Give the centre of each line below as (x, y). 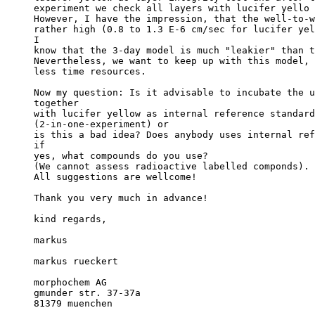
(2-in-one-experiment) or (101, 124)
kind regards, (70, 219)
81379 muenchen (73, 304)
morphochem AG (70, 283)
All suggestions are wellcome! (115, 177)
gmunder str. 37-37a (87, 293)
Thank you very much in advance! (121, 198)
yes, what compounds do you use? (121, 156)
